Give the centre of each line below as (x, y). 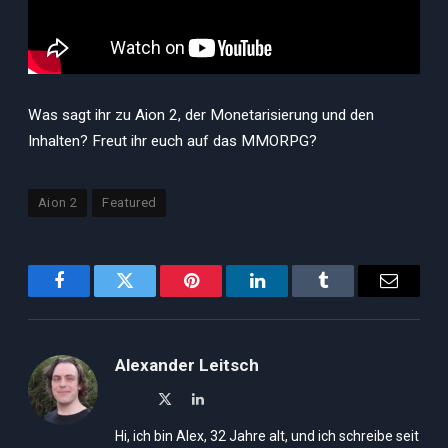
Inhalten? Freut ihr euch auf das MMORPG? (172, 140)
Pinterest (221, 295)
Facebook (92, 295)
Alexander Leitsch (187, 364)
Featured (129, 202)
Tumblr (348, 295)
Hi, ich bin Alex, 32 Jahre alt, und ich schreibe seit (267, 435)
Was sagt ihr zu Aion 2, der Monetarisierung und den (201, 114)
